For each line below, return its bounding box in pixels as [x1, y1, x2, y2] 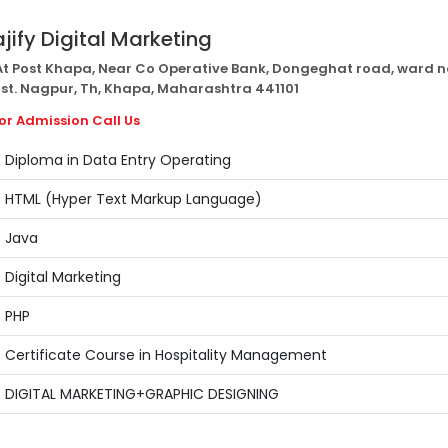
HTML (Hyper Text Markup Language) [4, 189, 262, 209]
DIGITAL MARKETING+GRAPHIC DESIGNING [4, 384, 279, 404]
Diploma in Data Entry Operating [4, 150, 231, 170]
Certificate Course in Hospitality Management [4, 345, 327, 365]
